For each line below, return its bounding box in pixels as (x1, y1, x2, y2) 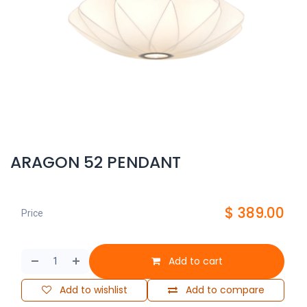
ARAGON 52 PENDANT (10, 151, 181, 173)
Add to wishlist (59, 283, 127, 297)
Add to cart (165, 254, 223, 268)
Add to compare (185, 283, 265, 297)
